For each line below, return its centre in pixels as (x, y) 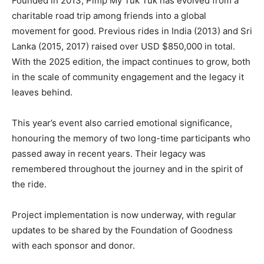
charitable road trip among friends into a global (109, 16)
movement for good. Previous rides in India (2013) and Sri (132, 31)
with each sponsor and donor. (73, 246)
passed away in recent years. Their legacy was (109, 154)
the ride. (29, 184)
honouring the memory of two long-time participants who (131, 138)
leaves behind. (42, 93)
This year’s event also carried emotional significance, (122, 123)
